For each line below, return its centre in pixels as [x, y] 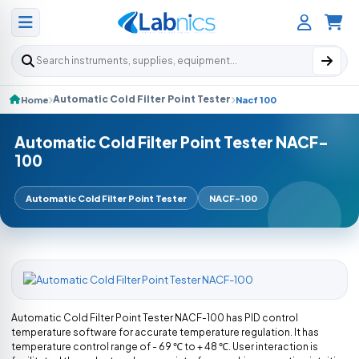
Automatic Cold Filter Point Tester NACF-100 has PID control [155, 318]
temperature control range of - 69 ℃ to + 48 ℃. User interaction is [165, 347]
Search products [61, 67]
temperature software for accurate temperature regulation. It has [165, 332]
